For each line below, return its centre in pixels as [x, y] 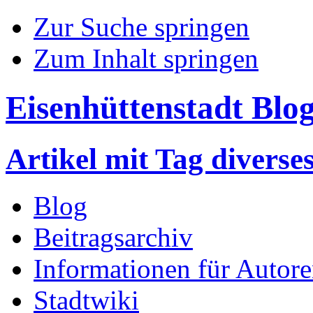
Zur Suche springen [141, 27]
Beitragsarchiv [113, 237]
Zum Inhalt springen [146, 58]
